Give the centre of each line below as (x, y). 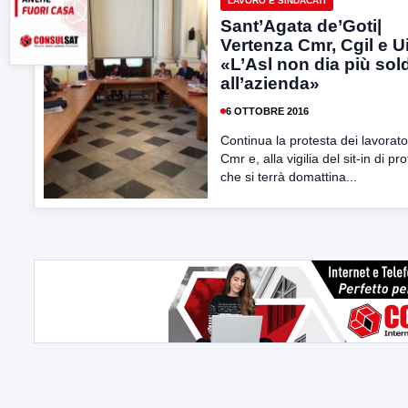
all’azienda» (270, 83)
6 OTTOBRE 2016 (267, 111)
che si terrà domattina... (289, 177)
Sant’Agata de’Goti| (301, 26)
